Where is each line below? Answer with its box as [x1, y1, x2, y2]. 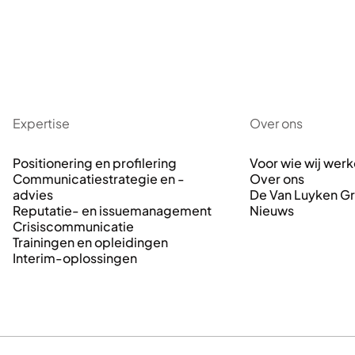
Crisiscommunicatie [13, 218, 134, 235]
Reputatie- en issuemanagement [13, 202, 212, 219]
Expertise [13, 115, 70, 132]
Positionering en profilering [13, 155, 177, 172]
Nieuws [249, 202, 294, 219]
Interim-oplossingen [13, 250, 137, 267]
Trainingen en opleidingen [13, 234, 168, 251]
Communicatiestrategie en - [13, 170, 185, 188]
